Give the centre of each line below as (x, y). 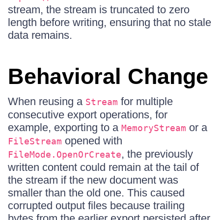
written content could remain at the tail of (103, 167)
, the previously (157, 154)
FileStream (35, 141)
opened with (92, 141)
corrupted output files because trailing (96, 206)
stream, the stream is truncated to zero (99, 10)
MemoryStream (154, 128)
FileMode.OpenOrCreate (65, 154)
